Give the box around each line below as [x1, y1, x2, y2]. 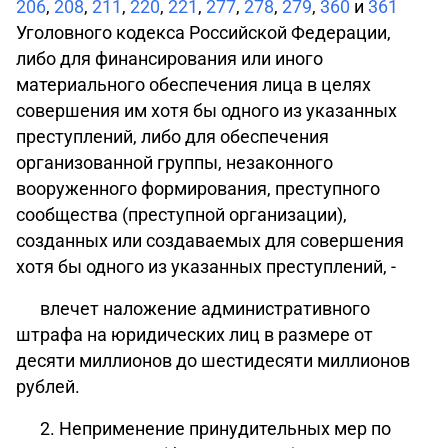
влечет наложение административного [40, 298, 370, 319]
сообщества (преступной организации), [16, 204, 347, 225]
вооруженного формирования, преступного [16, 178, 380, 199]
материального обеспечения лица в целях [16, 74, 371, 95]
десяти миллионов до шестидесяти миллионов [16, 350, 410, 371]
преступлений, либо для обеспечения [16, 126, 329, 147]
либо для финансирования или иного [16, 48, 323, 69]
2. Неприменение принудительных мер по [40, 418, 391, 439]
